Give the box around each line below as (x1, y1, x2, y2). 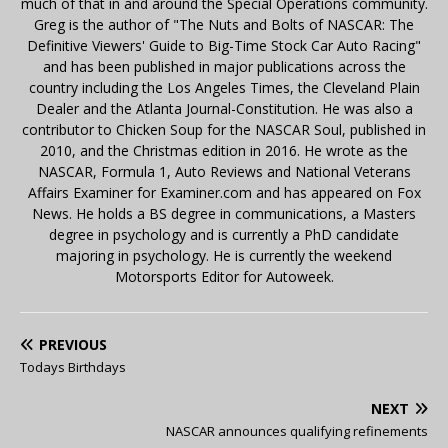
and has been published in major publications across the (42, 57, 406, 77)
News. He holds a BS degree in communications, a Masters (32, 204, 416, 224)
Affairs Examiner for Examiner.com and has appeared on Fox (27, 183, 421, 203)
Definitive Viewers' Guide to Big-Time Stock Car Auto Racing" (27, 36, 421, 56)
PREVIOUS (39, 335, 107, 355)
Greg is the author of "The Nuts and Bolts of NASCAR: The (34, 15, 414, 35)
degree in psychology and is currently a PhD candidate (49, 225, 399, 245)
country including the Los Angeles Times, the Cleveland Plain (28, 78, 420, 98)
